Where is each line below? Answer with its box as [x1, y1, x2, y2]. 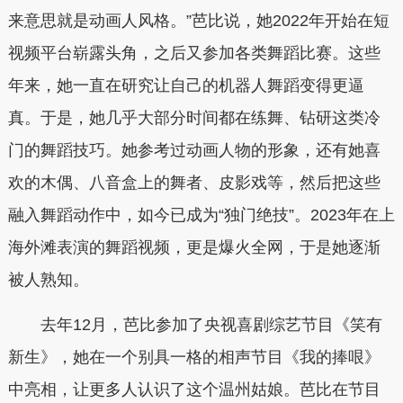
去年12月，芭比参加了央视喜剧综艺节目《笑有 [7, 315, 382, 334]
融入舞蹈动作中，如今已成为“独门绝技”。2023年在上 [7, 206, 395, 225]
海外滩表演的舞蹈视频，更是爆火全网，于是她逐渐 [7, 238, 381, 257]
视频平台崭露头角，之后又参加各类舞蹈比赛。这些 [7, 44, 381, 63]
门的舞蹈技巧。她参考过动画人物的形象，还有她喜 [7, 141, 381, 160]
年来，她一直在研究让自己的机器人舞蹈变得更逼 [7, 76, 364, 95]
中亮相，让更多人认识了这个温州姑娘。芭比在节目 [7, 380, 381, 399]
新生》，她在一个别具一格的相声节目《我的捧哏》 [7, 347, 381, 366]
